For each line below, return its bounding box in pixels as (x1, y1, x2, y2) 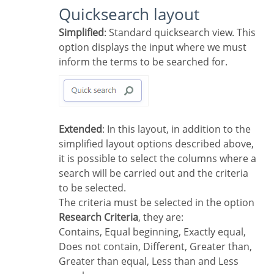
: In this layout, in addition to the (102, 122, 251, 136)
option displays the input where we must (59, 40, 246, 54)
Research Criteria (59, 210, 138, 224)
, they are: (138, 210, 183, 224)
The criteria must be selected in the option (64, 195, 254, 209)
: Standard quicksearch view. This (104, 25, 256, 39)
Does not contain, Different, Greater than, (59, 239, 252, 253)
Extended (64, 122, 102, 136)
